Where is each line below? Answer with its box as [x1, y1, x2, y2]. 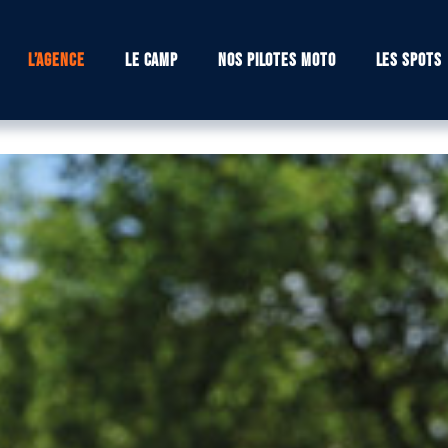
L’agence [27, 49, 85, 71]
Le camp [124, 49, 179, 71]
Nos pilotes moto [218, 49, 336, 71]
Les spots [375, 49, 442, 71]
